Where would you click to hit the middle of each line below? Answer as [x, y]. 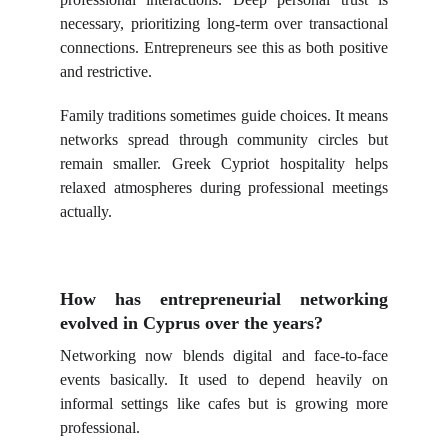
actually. [86, 211]
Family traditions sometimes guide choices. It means [224, 115]
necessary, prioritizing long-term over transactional [224, 23]
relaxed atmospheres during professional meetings [224, 187]
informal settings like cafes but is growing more [224, 403]
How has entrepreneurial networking [224, 299]
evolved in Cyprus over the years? [191, 323]
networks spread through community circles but [224, 139]
